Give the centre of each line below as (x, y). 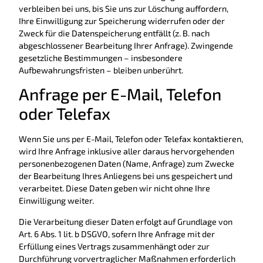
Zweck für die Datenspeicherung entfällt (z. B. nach (114, 33)
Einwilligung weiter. (56, 201)
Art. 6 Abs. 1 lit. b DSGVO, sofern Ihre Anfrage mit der (117, 234)
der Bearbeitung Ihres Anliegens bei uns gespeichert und (126, 176)
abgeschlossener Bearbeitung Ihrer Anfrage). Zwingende (126, 46)
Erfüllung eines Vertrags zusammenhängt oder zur (114, 246)
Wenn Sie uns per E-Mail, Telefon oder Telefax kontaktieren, (131, 139)
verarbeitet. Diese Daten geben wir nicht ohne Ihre (114, 188)
